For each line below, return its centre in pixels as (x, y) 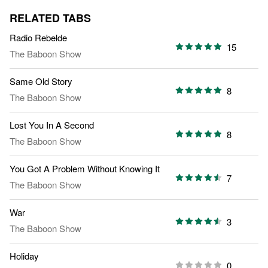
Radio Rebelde (38, 38)
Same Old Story (41, 81)
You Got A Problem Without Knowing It (85, 169)
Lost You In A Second (52, 125)
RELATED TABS (50, 18)
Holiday (24, 256)
